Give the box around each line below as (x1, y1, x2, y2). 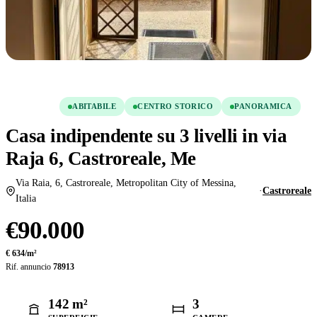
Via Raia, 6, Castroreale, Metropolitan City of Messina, (15, 178, 236, 188)
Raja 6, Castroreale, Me (6, 148, 196, 169)
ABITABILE (72, 102, 117, 110)
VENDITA (14, 102, 52, 110)
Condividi (82, 74, 122, 85)
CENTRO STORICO (137, 102, 214, 110)
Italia (15, 193, 36, 204)
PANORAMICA (234, 102, 292, 110)
